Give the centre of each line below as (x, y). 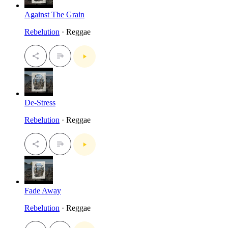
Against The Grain (54, 14)
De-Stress (40, 102)
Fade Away (43, 190)
